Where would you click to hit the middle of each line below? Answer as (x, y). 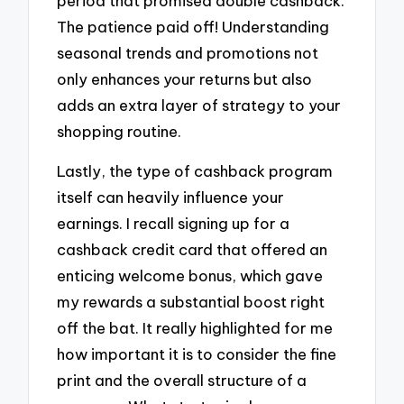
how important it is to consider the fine (197, 354)
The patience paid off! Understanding (193, 26)
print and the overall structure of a (182, 381)
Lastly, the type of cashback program (195, 171)
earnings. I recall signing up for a (174, 224)
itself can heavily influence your (171, 197)
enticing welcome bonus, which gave (190, 276)
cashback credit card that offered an (193, 250)
